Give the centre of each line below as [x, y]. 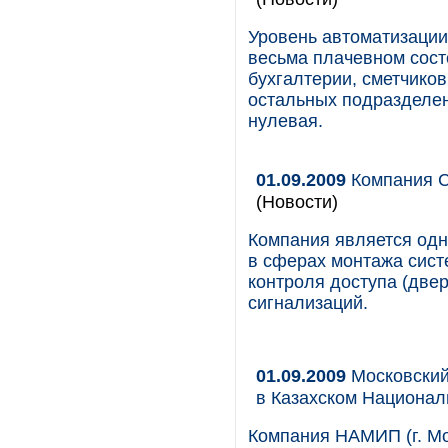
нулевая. [285, 121]
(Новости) [297, 201]
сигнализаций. [308, 303]
